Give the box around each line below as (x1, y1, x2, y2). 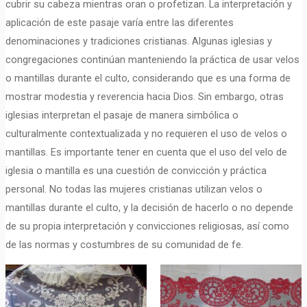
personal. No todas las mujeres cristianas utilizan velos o (5, 183, 262, 195)
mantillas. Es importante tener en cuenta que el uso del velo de (5, 146, 287, 158)
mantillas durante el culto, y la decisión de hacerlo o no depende (5, 201, 293, 214)
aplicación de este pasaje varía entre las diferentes (5, 16, 234, 29)
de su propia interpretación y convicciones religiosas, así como (5, 220, 289, 232)
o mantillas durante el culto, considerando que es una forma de (5, 72, 291, 84)
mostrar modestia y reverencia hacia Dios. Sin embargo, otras (5, 90, 284, 103)
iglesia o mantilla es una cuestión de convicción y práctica (5, 164, 267, 177)
